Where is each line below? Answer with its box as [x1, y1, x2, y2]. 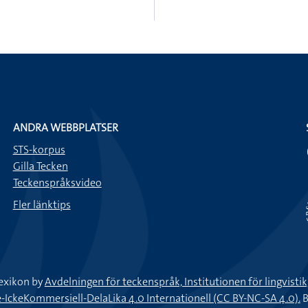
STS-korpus [12, 142, 65, 157]
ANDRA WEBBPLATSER [12, 120, 118, 135]
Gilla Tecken [12, 159, 68, 173]
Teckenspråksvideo [12, 175, 102, 190]
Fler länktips [12, 197, 71, 212]
